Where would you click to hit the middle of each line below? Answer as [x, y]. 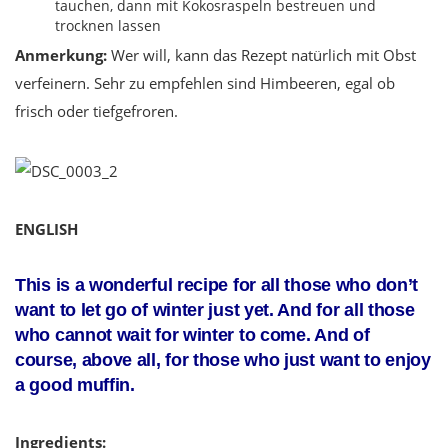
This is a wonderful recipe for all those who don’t [217, 285]
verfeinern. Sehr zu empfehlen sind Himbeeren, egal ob [205, 83]
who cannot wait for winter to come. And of [192, 335]
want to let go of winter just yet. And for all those [215, 310]
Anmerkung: [61, 55]
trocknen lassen [108, 26]
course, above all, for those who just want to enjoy [223, 360]
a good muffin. [75, 385]
